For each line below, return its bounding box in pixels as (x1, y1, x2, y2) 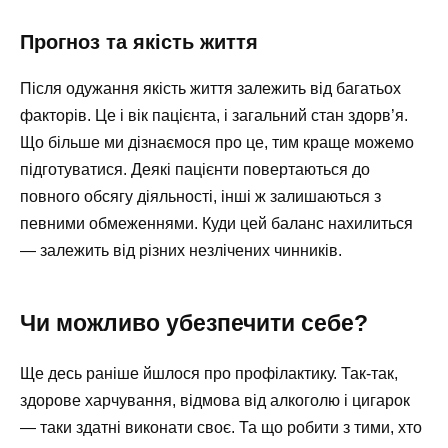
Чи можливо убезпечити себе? (20, 309, 368, 336)
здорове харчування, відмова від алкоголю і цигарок (20, 391, 410, 409)
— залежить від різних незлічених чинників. (20, 241, 342, 259)
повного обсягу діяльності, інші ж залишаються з (20, 187, 381, 205)
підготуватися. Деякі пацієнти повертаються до (20, 160, 370, 178)
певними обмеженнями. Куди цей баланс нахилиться (20, 214, 413, 232)
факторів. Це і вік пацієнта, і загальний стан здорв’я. (20, 106, 408, 124)
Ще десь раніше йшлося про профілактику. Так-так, (20, 364, 398, 382)
